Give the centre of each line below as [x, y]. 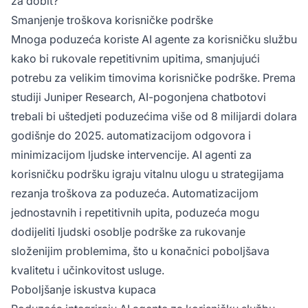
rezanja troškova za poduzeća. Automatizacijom [135, 193]
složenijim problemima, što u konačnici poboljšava [140, 251]
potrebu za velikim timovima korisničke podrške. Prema [153, 77]
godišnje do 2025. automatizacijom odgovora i [131, 135]
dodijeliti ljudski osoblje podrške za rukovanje [128, 231]
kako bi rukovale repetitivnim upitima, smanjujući [135, 58]
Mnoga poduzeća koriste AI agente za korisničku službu [154, 39]
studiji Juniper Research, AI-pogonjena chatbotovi [139, 97]
